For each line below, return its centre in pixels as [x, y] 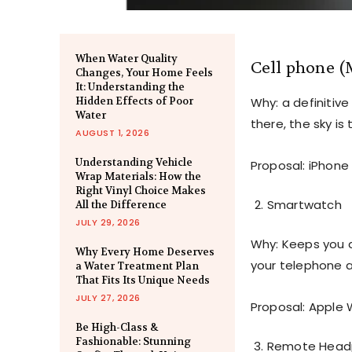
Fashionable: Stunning [133, 342]
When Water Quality [126, 59]
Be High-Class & [117, 328]
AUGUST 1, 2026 [112, 133]
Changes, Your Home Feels [144, 73]
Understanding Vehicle [134, 163]
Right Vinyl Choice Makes [141, 191]
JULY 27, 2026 [108, 298]
